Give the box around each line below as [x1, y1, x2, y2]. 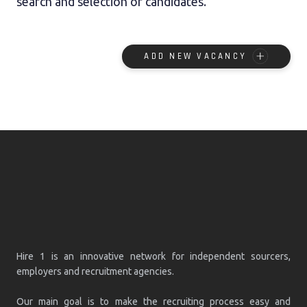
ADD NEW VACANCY [144, 50, 247, 62]
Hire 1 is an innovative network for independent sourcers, [16, 250, 291, 262]
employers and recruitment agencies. [16, 265, 174, 277]
